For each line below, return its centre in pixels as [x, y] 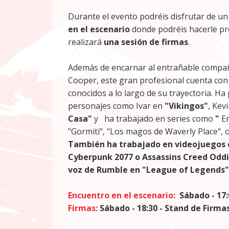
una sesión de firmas [146, 42]
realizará [86, 42]
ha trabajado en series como [158, 119]
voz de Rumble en [105, 170]
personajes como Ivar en [116, 106]
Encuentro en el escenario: [122, 195]
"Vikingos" [186, 106]
